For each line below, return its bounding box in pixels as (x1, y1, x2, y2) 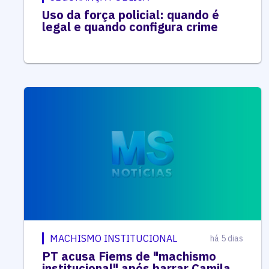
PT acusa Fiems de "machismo (42, 247, 216, 264)
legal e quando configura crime (42, 18, 218, 35)
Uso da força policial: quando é (42, 6, 219, 23)
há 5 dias (210, 232, 243, 244)
